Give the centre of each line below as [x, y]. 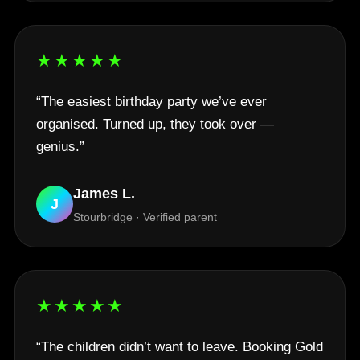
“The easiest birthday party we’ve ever [151, 102]
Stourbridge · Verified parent [145, 217]
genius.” [60, 147]
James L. [104, 194]
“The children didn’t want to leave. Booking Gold [180, 347]
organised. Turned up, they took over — [155, 125]
